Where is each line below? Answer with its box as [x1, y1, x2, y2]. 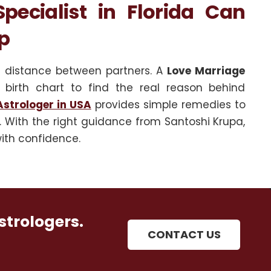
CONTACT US [147, 227, 221, 243]
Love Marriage [167, 63, 246, 78]
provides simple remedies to [91, 97, 246, 112]
